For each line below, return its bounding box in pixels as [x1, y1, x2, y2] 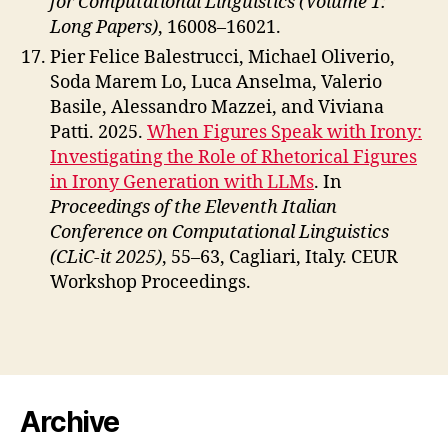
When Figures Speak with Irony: [147, 121, 422, 144]
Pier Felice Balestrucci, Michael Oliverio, [50, 46, 395, 69]
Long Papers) [50, 16, 158, 39]
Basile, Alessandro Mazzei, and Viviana [50, 96, 384, 119]
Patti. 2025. [50, 121, 147, 144]
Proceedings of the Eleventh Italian [50, 196, 337, 219]
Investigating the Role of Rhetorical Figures [50, 146, 417, 169]
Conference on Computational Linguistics [50, 221, 389, 244]
